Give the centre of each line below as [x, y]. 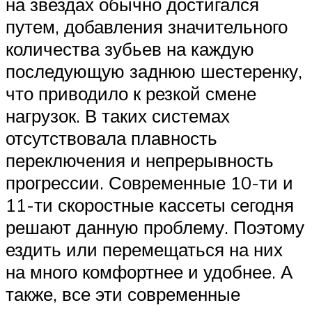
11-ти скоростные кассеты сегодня [150, 204]
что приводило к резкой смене [131, 93]
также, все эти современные [123, 294]
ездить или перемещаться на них [144, 249]
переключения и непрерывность [140, 160]
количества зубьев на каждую [130, 48]
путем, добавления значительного [147, 26]
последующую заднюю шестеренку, [154, 71]
